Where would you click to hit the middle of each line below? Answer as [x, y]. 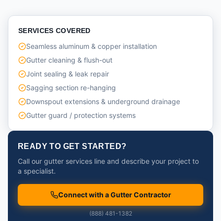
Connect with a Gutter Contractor [114, 195]
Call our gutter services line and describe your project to [108, 161]
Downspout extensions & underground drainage [103, 101]
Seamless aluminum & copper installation [92, 46]
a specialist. [37, 171]
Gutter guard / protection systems [81, 115]
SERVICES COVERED [55, 31]
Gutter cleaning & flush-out [69, 60]
